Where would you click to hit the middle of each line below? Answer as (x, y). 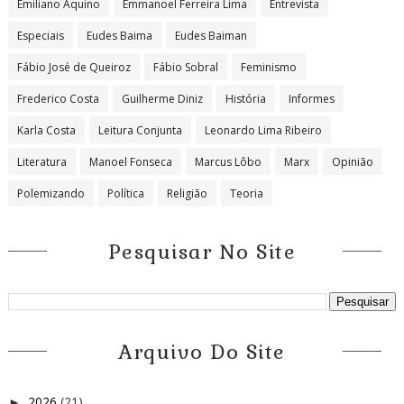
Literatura (41, 161)
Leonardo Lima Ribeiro (263, 130)
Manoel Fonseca (130, 161)
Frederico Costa (58, 98)
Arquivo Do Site (202, 351)
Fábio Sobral (185, 67)
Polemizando (50, 193)
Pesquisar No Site (202, 251)
